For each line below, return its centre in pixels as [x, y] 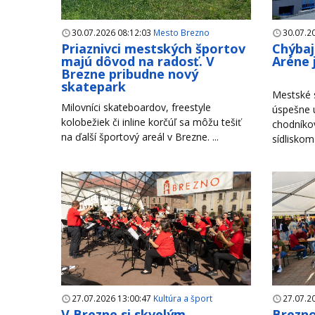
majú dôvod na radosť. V [138, 62]
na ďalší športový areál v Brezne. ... [140, 137]
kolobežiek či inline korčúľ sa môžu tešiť [151, 122]
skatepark [94, 87]
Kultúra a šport [183, 298]
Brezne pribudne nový [130, 74]
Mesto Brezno [181, 33]
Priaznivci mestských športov [153, 49]
